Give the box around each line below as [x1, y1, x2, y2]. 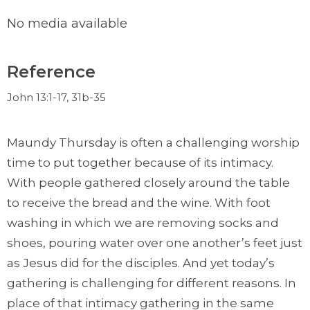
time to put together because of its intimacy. [7, 155, 273, 170]
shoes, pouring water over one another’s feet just [7, 235, 302, 250]
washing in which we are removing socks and [7, 215, 279, 230]
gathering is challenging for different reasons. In [7, 275, 296, 290]
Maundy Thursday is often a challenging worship [7, 135, 300, 149]
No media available [7, 15, 127, 31]
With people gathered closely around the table [7, 175, 290, 190]
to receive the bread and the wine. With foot [7, 195, 271, 210]
